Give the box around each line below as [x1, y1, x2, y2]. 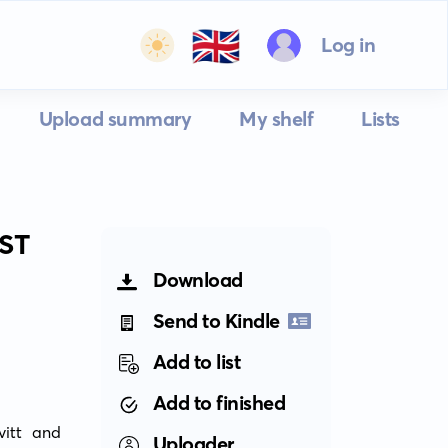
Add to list [152, 349, 241, 374]
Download [152, 267, 243, 292]
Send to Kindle [152, 308, 280, 333]
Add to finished [152, 390, 286, 415]
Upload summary [38, 106, 192, 131]
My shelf [239, 106, 314, 131]
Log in [320, 32, 376, 57]
